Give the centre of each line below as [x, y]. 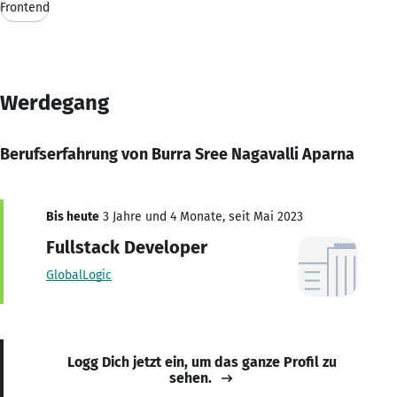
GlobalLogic [79, 275]
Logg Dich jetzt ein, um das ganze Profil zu [202, 362]
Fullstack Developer [127, 247]
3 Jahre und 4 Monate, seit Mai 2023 [201, 216]
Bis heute [73, 216]
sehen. [191, 378]
